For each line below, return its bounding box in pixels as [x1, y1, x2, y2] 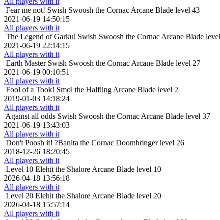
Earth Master [6, 59, 46, 68]
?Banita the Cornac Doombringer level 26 [55, 138, 184, 147]
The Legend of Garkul [6, 32, 76, 41]
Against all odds [5, 112, 55, 121]
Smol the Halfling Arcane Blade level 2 [56, 85, 178, 94]
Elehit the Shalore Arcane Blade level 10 [35, 165, 161, 174]
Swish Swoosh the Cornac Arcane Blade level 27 [48, 59, 200, 68]
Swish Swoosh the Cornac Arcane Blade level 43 [47, 6, 200, 15]
